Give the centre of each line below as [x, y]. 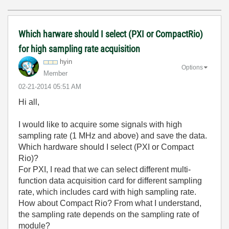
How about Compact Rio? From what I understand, [110, 203]
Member [55, 73]
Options [192, 67]
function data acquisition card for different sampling [110, 181]
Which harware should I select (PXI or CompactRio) [111, 34]
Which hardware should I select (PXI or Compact [106, 147]
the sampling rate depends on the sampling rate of [109, 214]
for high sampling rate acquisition [79, 49]
